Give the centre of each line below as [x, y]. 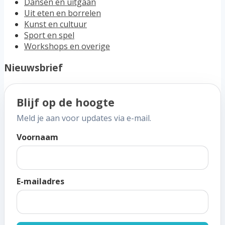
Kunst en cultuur [55, 24]
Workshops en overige [67, 46]
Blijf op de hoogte [66, 102]
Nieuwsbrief [33, 68]
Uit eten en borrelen [63, 13]
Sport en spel [49, 35]
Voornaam [37, 137]
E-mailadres [40, 181]
